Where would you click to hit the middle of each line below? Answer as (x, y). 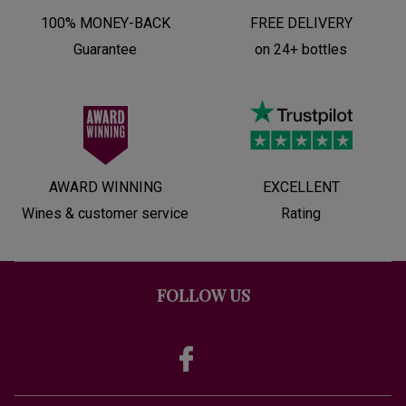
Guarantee (105, 49)
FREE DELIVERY (301, 23)
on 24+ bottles (301, 49)
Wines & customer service (105, 213)
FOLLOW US (203, 295)
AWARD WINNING (105, 187)
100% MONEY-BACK (105, 23)
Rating (301, 213)
